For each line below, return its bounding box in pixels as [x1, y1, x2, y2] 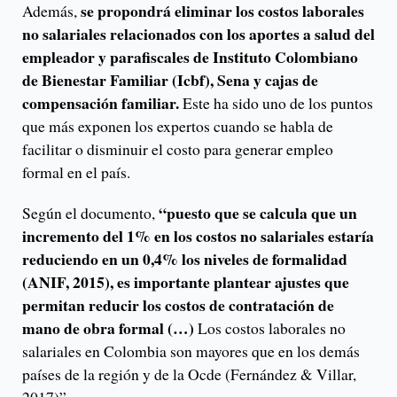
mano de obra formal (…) [22, 316, 198, 339]
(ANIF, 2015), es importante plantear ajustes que [22, 270, 349, 293]
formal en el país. [22, 161, 130, 183]
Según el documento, [22, 202, 159, 223]
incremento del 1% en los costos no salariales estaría [22, 224, 374, 247]
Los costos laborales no [198, 317, 346, 339]
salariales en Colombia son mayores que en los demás [22, 340, 360, 362]
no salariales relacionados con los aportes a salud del [22, 22, 375, 45]
